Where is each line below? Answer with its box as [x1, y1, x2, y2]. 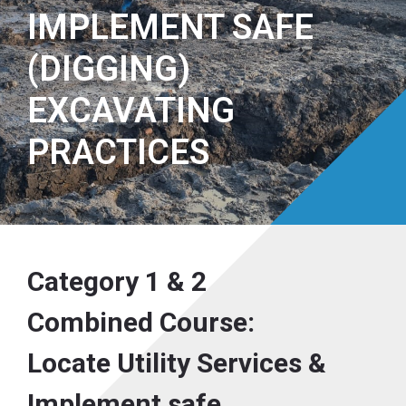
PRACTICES [27, 131, 209, 172]
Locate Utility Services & [27, 346, 326, 379]
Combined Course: [27, 305, 255, 338]
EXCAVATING [27, 90, 235, 130]
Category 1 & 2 [27, 265, 207, 297]
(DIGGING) [27, 48, 190, 89]
